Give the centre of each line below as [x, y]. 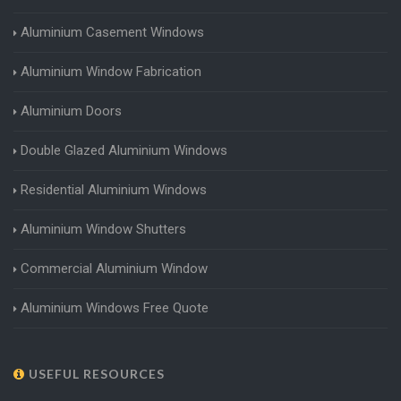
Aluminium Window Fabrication [111, 71]
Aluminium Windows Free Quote [115, 307]
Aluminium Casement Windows [112, 32]
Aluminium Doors [71, 111]
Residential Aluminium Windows [114, 189]
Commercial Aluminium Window [114, 268]
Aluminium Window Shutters [103, 229]
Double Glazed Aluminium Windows [124, 150]
